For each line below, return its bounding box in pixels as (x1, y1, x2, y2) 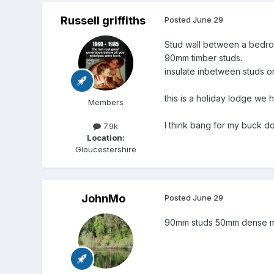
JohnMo (81, 192, 125, 206)
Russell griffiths (61, 14, 146, 28)
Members (87, 97, 124, 108)
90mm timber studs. (164, 53, 245, 64)
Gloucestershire (75, 144, 136, 155)
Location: (86, 133, 125, 143)
